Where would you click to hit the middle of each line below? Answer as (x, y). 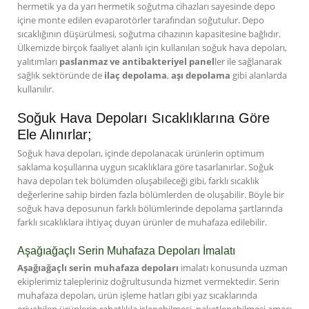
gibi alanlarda (259, 76)
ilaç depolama (136, 76)
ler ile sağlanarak (248, 62)
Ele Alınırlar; (54, 135)
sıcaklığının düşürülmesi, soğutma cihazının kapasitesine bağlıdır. (149, 34)
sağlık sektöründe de (61, 76)
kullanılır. (36, 89)
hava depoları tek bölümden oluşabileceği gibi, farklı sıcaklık (138, 181)
